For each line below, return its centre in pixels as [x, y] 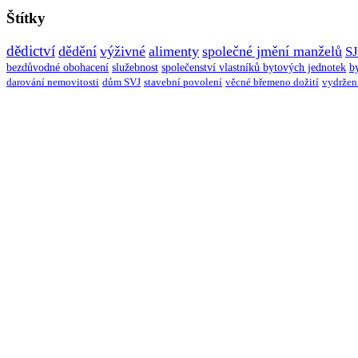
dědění [78, 51]
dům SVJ [121, 82]
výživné [123, 51]
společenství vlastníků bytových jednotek [254, 67]
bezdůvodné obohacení [58, 67]
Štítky [26, 18]
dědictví [31, 50]
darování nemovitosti [53, 82]
